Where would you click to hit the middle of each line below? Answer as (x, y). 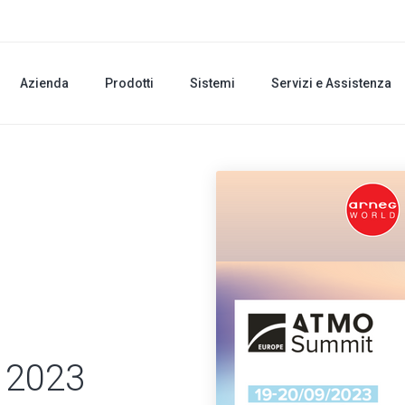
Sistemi (212, 83)
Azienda (44, 83)
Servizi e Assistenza (331, 83)
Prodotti (129, 83)
